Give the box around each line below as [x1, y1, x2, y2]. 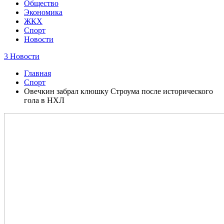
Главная [24, 69, 51, 77]
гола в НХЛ [24, 96, 64, 104]
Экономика [24, 8, 62, 16]
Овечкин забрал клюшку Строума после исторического [24, 87, 213, 95]
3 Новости [4, 52, 39, 60]
